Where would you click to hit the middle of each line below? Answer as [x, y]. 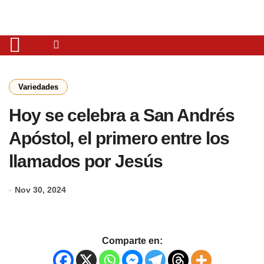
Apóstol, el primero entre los [119, 138]
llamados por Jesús [86, 161]
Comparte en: [132, 241]
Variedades [38, 87]
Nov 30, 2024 [41, 190]
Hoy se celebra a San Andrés [122, 115]
